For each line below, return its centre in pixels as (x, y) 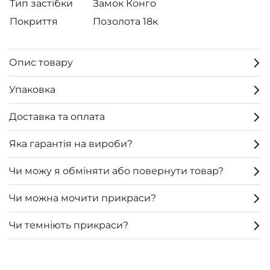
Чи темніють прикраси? (69, 225)
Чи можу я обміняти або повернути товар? (116, 171)
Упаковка (32, 89)
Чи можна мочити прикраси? (83, 198)
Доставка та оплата (57, 117)
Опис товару (41, 62)
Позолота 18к (125, 21)
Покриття (34, 21)
